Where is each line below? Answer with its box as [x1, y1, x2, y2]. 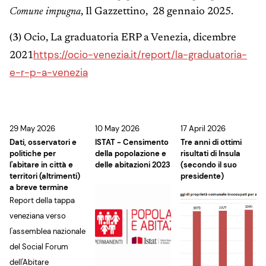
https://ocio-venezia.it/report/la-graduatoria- [33, 48, 247, 62]
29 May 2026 [9, 123, 55, 134]
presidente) [180, 171, 224, 182]
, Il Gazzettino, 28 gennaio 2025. [81, 7, 233, 18]
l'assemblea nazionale [9, 226, 85, 237]
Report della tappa [9, 195, 75, 206]
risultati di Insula [180, 148, 240, 159]
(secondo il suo [180, 160, 237, 170]
